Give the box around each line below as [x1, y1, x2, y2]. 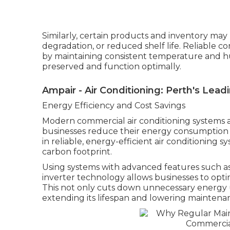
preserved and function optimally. [42, 62, 181, 72]
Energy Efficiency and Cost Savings [42, 101, 185, 111]
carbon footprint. [42, 147, 112, 157]
